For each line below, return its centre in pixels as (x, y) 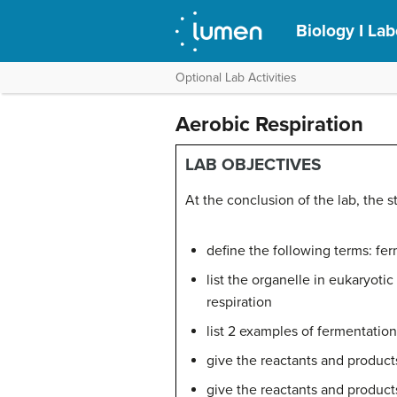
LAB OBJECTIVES (253, 164)
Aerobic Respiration (269, 125)
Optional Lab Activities (236, 78)
